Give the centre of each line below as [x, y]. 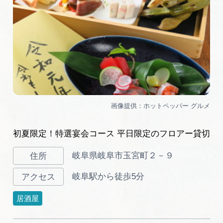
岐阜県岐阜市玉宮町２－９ [123, 156]
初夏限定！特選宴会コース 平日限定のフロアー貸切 [111, 134]
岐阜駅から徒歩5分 [108, 177]
